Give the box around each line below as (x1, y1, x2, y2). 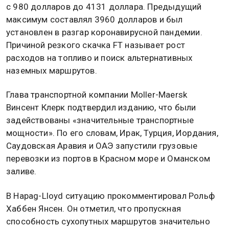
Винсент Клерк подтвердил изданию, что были (6, 102, 196, 113)
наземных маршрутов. (6, 65, 97, 76)
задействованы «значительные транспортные (6, 115, 194, 126)
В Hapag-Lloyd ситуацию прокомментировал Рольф (6, 190, 215, 201)
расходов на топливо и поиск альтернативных (6, 53, 193, 63)
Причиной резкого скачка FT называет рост (6, 40, 185, 51)
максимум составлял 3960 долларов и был (6, 14, 183, 25)
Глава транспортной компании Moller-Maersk (6, 89, 188, 100)
